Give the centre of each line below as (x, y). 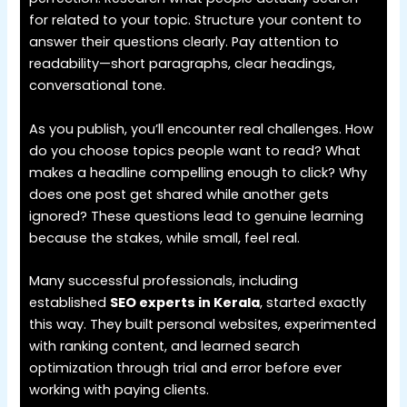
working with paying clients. (119, 389)
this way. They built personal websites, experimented (203, 324)
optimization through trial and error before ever (186, 367)
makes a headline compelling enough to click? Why (199, 172)
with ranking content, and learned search (165, 346)
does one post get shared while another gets (179, 194)
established (70, 302)
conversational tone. (98, 86)
